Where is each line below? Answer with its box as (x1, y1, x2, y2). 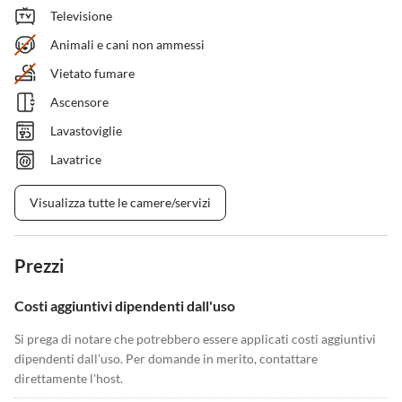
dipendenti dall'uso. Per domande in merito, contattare (14, 351, 318, 366)
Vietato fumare (50, 66, 135, 81)
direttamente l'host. (14, 371, 123, 386)
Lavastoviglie (50, 123, 122, 138)
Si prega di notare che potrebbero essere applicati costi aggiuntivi (14, 331, 376, 346)
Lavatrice (50, 152, 101, 167)
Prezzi (14, 255, 64, 276)
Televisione (50, 8, 112, 23)
